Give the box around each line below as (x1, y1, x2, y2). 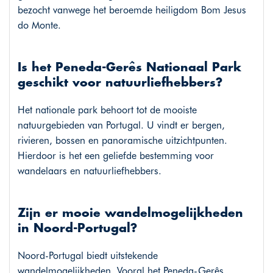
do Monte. (17, 19, 61, 32)
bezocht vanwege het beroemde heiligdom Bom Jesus (17, 4, 246, 16)
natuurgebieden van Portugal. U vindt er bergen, (17, 119, 225, 132)
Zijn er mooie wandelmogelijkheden (17, 207, 243, 221)
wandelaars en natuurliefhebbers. (17, 165, 161, 177)
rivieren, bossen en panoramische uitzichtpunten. (17, 135, 227, 147)
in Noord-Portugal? (17, 222, 137, 236)
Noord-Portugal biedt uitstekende (17, 250, 158, 262)
